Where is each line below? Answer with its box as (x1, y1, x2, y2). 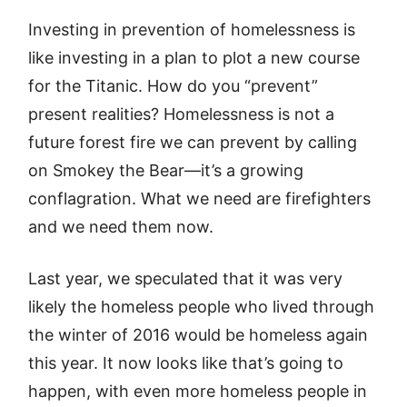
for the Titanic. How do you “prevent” (28, 76, 319, 95)
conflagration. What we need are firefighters (28, 189, 372, 208)
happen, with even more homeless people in (28, 382, 368, 401)
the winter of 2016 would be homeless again (28, 325, 369, 344)
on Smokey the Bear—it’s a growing (28, 161, 304, 180)
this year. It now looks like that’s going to (28, 353, 344, 372)
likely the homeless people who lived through (28, 297, 375, 316)
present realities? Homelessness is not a (28, 104, 335, 124)
